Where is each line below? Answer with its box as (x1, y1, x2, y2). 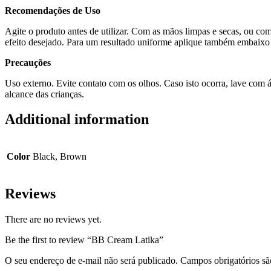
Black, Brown (33, 151, 87, 162)
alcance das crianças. (5, 88, 84, 99)
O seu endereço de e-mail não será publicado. (5, 255, 178, 266)
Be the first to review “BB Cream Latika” (5, 235, 163, 246)
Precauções (5, 57, 51, 68)
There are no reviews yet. (5, 214, 102, 225)
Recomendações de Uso (5, 5, 100, 16)
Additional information (5, 111, 149, 128)
